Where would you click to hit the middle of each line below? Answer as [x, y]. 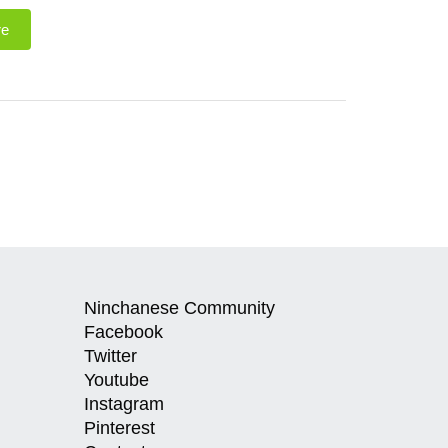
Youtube [116, 380]
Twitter [110, 356]
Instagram [123, 404]
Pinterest [119, 428]
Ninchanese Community [179, 308]
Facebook [123, 332]
